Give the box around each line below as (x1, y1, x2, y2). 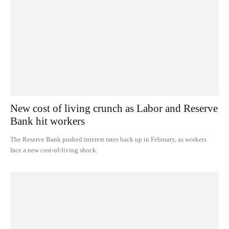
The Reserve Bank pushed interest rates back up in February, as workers (10, 135, 207, 143)
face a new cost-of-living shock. (10, 146, 98, 154)
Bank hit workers (10, 114, 85, 127)
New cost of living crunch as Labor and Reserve (10, 102, 218, 114)
